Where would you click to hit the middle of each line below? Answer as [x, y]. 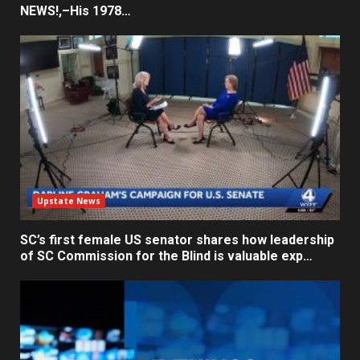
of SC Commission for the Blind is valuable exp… [166, 256]
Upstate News [69, 200]
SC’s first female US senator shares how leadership [177, 239]
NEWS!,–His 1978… [76, 10]
